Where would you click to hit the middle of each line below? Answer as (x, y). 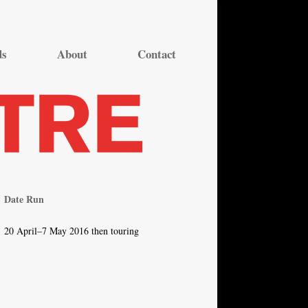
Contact (157, 54)
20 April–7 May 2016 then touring (71, 231)
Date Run (24, 199)
